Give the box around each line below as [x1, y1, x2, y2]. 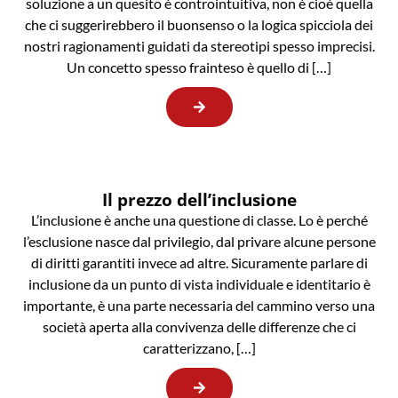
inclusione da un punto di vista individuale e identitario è [28, 275, 370, 293]
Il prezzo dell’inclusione [101, 187, 297, 212]
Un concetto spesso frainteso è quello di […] [67, 59, 331, 76]
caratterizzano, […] [142, 339, 256, 357]
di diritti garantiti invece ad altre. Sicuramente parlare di [30, 254, 368, 272]
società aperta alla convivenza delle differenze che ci [42, 318, 356, 336]
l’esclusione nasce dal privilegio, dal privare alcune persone [22, 233, 376, 251]
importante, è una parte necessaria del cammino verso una [23, 297, 375, 314]
